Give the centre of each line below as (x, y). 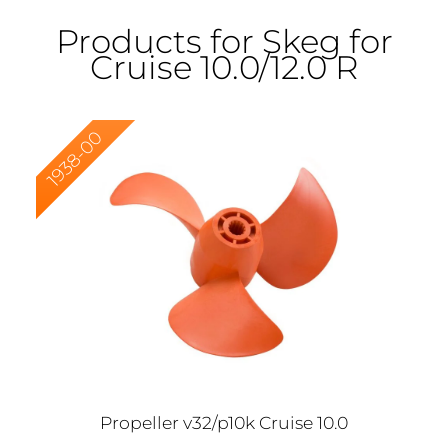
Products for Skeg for (224, 40)
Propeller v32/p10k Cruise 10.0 (224, 422)
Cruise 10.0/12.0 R (224, 66)
